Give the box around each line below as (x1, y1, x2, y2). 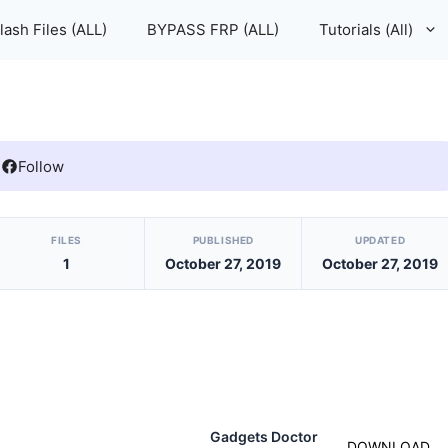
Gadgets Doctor (210, 428, 318, 445)
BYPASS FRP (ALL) (147, 20, 279, 39)
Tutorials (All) (319, 20, 413, 39)
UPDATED (354, 233, 406, 246)
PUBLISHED (192, 233, 254, 246)
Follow (18, 156, 64, 176)
